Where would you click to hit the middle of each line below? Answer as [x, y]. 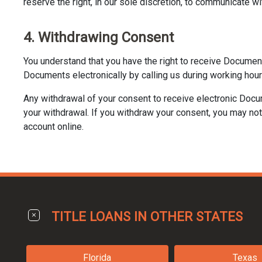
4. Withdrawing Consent [99, 38]
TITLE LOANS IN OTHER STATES [147, 217]
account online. [54, 127]
